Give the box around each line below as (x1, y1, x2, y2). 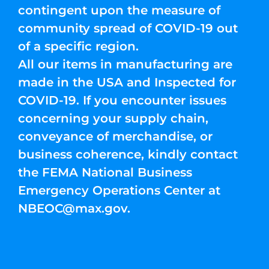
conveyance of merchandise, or (18, 129, 213, 144)
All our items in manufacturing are (18, 57, 232, 71)
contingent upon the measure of (18, 3, 220, 17)
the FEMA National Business (18, 165, 192, 180)
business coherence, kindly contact (18, 147, 238, 162)
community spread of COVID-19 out (18, 21, 238, 35)
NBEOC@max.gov (18, 201, 127, 216)
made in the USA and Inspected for (18, 75, 236, 89)
